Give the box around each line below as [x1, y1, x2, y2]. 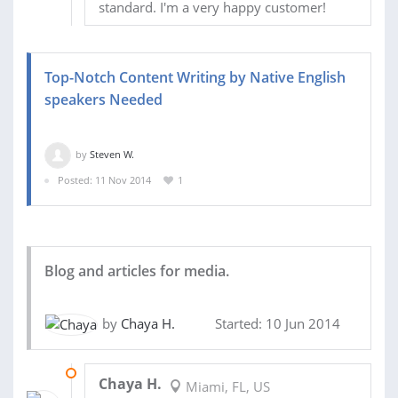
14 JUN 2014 [84, 366, 140, 380]
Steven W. [90, 147, 134, 162]
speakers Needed [44, 90, 163, 110]
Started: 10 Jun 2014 [215, 314, 340, 332]
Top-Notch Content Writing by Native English [44, 68, 346, 88]
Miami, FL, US [181, 378, 270, 396]
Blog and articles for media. [44, 260, 229, 281]
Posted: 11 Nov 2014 [58, 173, 151, 187]
